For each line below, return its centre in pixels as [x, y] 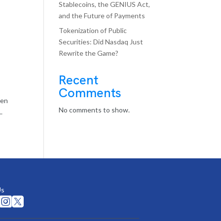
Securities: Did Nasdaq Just [101, 42]
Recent [79, 80]
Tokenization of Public [93, 30]
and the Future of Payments [102, 16]
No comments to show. [94, 110]
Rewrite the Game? [89, 53]
